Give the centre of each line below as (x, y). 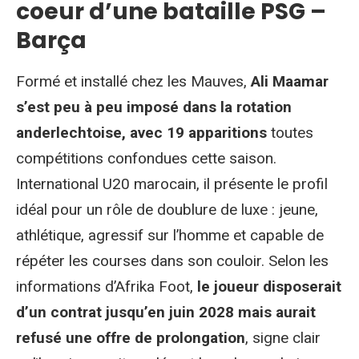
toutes (290, 133)
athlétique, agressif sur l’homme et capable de (170, 235)
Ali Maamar (290, 81)
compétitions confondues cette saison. (146, 158)
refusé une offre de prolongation (131, 338)
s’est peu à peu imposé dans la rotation (154, 107)
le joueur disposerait (269, 286)
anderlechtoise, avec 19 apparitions (141, 133)
